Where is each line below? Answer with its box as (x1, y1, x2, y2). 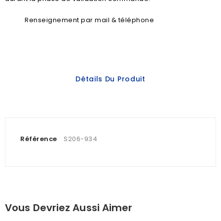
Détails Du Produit (75, 74, 146, 84)
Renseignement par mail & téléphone (25, 15, 154, 25)
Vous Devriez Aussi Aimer (5, 201, 133, 215)
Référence (20, 134, 57, 144)
